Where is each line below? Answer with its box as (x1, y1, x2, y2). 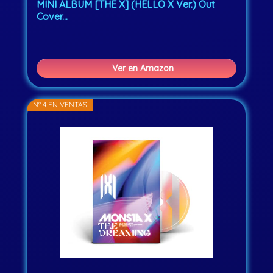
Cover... (37, 10, 68, 23)
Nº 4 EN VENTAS (33, 100, 88, 110)
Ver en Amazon (112, 63, 174, 74)
